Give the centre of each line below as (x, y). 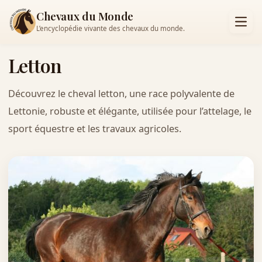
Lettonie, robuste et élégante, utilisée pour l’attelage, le (130, 111)
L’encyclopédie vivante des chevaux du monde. (111, 29)
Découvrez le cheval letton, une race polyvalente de (121, 93)
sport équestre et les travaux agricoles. (94, 128)
